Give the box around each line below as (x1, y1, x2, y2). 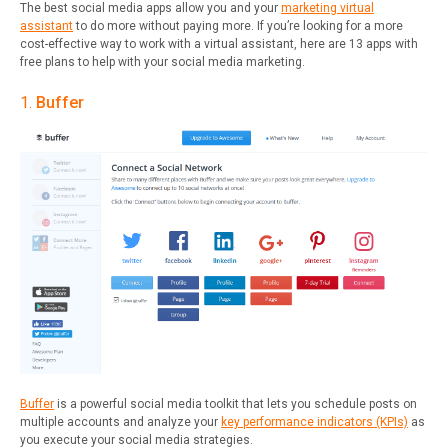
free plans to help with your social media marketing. (20, 55, 305, 70)
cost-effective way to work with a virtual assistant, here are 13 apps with (20, 37, 418, 52)
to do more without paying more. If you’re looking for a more (73, 19, 403, 34)
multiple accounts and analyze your (20, 415, 221, 430)
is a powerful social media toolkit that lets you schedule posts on (54, 397, 417, 412)
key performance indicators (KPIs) (221, 415, 408, 430)
